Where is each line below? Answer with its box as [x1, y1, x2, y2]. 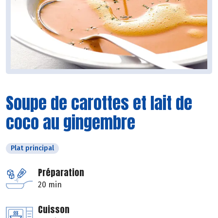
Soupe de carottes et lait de [6, 91, 192, 116]
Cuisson [38, 203, 70, 217]
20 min [38, 180, 62, 190]
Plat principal [11, 144, 54, 153]
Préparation [38, 166, 84, 180]
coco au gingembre [6, 110, 135, 135]
